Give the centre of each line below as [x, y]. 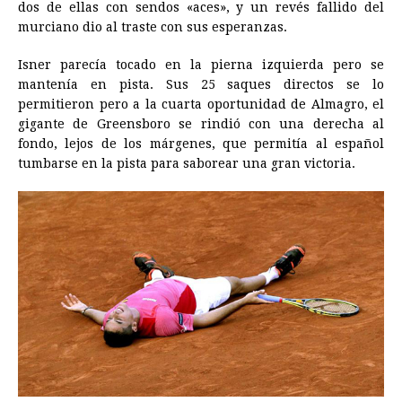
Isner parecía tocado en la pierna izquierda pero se [201, 65]
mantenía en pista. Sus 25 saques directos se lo [201, 85]
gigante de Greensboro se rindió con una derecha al [201, 124]
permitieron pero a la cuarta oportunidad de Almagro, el [201, 105]
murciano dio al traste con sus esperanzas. [153, 27]
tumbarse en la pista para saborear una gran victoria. [187, 164]
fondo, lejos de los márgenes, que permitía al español [201, 144]
